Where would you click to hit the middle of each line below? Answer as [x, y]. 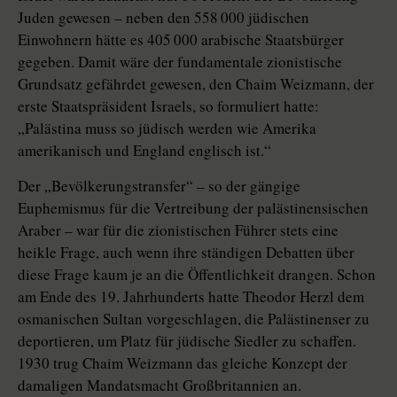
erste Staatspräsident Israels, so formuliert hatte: [168, 106]
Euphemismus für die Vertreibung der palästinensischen [193, 208]
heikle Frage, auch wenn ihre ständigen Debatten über [186, 253]
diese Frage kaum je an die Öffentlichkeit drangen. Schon [197, 275]
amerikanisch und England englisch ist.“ [144, 151]
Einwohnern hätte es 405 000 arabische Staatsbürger [181, 40]
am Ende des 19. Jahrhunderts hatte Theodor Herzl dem [191, 297]
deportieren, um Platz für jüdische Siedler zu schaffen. [187, 341]
